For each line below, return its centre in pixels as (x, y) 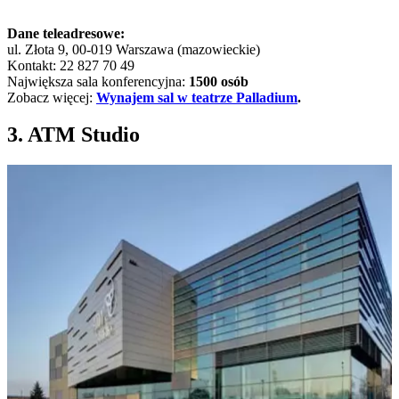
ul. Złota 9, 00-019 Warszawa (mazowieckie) (134, 49)
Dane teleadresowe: (66, 33)
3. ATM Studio (73, 135)
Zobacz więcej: (52, 97)
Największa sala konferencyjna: (98, 81)
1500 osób (219, 81)
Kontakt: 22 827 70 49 (71, 65)
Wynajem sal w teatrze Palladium (197, 97)
